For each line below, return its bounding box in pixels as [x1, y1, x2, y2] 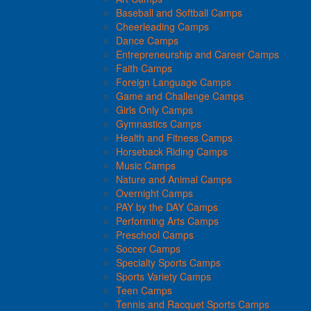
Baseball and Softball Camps [116, 5, 242, 19]
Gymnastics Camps [116, 116, 201, 131]
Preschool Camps [116, 227, 194, 242]
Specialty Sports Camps [116, 255, 221, 269]
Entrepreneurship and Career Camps [116, 47, 279, 61]
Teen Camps [116, 283, 172, 297]
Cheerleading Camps [116, 19, 209, 33]
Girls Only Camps [116, 102, 193, 117]
